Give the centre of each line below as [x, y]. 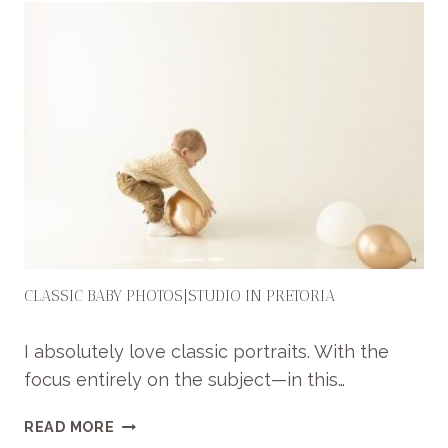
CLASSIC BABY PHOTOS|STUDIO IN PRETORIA [179, 295]
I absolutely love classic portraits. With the [206, 352]
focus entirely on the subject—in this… [184, 380]
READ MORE [69, 427]
